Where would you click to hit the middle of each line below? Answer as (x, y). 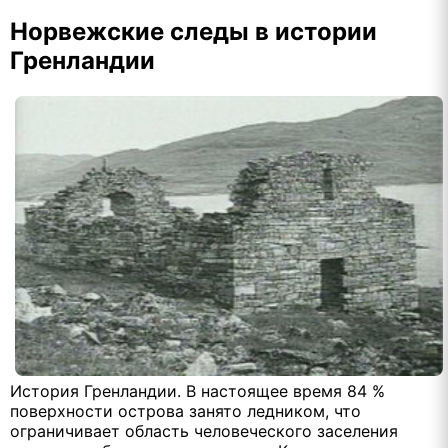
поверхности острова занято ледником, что (185, 410)
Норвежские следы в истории (193, 31)
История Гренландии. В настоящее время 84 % (197, 390)
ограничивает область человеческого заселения (204, 430)
